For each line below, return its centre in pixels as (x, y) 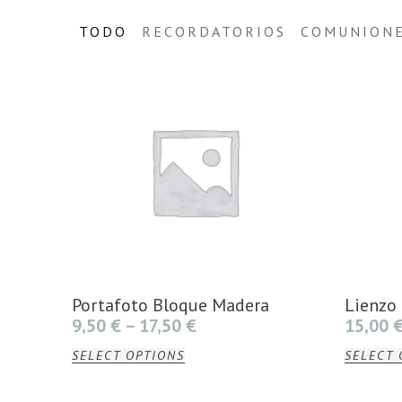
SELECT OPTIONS (128, 355)
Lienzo (370, 305)
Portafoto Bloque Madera (170, 305)
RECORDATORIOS (214, 31)
